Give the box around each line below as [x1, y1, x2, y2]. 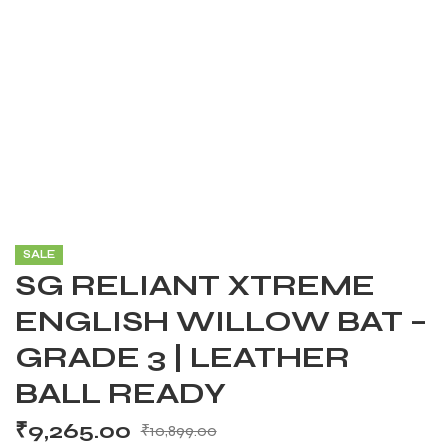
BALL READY [15, 375, 226, 411]
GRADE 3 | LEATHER [15, 339, 350, 375]
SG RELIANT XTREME [15, 267, 375, 303]
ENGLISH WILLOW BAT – [15, 303, 427, 339]
